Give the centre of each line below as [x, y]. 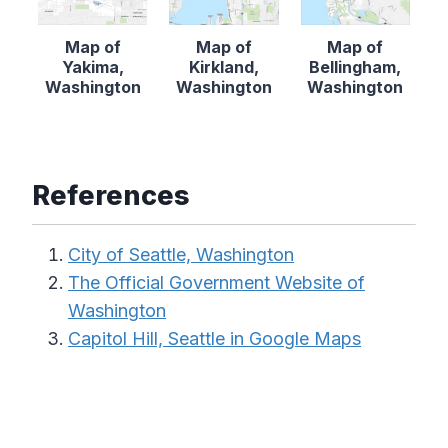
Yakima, [92, 66]
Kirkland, [223, 66]
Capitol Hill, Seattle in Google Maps [214, 338]
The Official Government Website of [216, 282]
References [111, 195]
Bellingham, [355, 66]
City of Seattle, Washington [181, 254]
